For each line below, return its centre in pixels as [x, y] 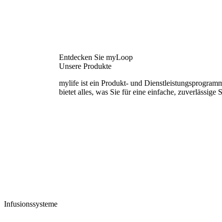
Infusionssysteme [31, 204]
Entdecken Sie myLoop [96, 57]
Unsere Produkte [85, 66]
